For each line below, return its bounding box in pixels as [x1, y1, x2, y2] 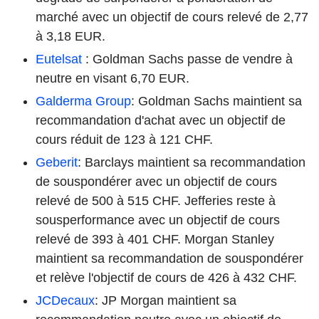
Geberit [36, 155, 78, 169]
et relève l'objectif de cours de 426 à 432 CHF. [36, 270, 297, 285]
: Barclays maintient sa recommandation [78, 155, 305, 169]
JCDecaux [36, 293, 95, 308]
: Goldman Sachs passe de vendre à [82, 51, 293, 66]
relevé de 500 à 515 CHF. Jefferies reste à [36, 193, 276, 208]
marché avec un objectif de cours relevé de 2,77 [36, 9, 308, 24]
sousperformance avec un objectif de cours [36, 212, 280, 227]
